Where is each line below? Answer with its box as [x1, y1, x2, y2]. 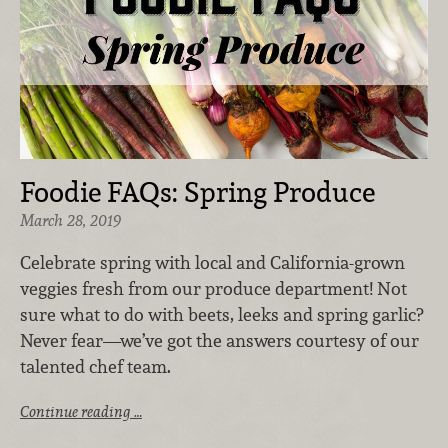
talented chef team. [20, 354, 171, 378]
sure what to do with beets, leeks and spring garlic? [20, 302, 423, 326]
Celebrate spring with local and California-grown [20, 250, 405, 274]
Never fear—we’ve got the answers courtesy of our [20, 328, 419, 352]
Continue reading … [20, 401, 142, 421]
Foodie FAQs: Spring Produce [20, 174, 375, 211]
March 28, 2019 [20, 210, 121, 232]
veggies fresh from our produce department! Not [20, 276, 407, 300]
